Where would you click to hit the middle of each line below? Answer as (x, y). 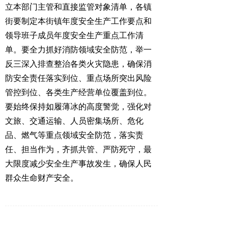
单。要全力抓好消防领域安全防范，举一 (78, 50)
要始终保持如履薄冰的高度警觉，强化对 (78, 107)
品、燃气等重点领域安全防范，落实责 (74, 135)
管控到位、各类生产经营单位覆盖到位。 (78, 93)
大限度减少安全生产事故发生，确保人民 (78, 164)
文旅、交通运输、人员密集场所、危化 (74, 121)
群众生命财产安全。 (42, 178)
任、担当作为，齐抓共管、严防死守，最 (78, 150)
